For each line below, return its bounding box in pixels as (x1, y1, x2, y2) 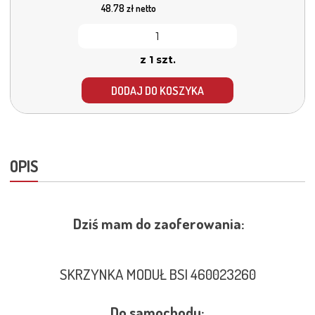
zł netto (124, 2, 156, 15)
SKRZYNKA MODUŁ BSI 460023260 (59, 264, 256, 283)
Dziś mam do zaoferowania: (70, 214, 245, 233)
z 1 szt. (139, 53, 176, 67)
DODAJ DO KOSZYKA (111, 83, 204, 98)
